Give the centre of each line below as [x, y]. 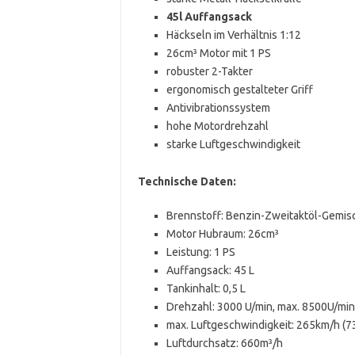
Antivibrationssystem [218, 107]
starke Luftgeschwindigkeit [233, 144]
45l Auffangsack [209, 16]
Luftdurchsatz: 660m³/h [224, 343]
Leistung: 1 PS [200, 252]
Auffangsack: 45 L [210, 270]
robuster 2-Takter [209, 71]
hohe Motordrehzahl [217, 126]
